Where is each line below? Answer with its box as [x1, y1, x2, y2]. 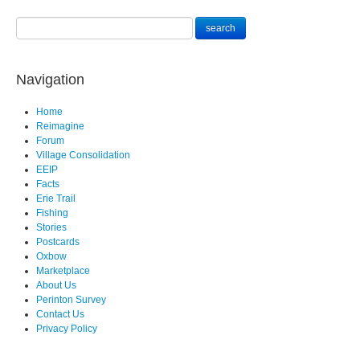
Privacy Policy [36, 323, 97, 335]
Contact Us [36, 309, 84, 321]
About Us [36, 280, 76, 292]
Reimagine [36, 121, 84, 133]
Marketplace [36, 265, 90, 277]
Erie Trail [36, 193, 76, 205]
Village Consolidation [36, 149, 130, 162]
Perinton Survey [36, 294, 106, 306]
